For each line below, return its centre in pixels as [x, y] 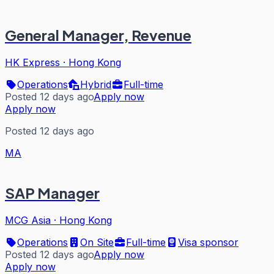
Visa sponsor [208, 242]
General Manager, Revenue [98, 35]
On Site [97, 242]
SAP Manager [52, 192]
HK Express [32, 62]
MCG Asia [28, 220]
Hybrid [96, 84]
